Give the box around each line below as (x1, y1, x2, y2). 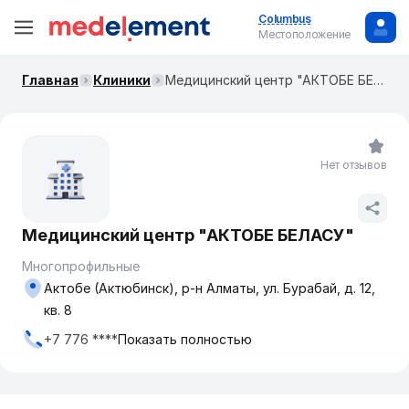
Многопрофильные (22, 258, 140, 274)
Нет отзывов (320, 158, 387, 172)
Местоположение (258, 27, 351, 41)
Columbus (258, 12, 311, 26)
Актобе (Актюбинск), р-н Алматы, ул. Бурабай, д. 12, (44, 280, 375, 296)
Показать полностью (118, 331, 252, 347)
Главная (22, 72, 79, 88)
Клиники (93, 72, 151, 88)
